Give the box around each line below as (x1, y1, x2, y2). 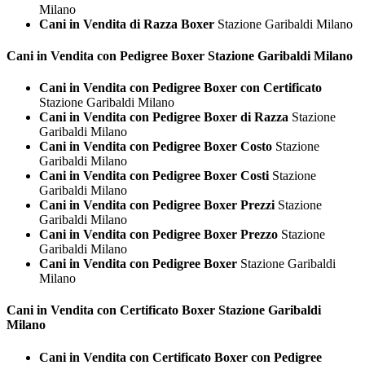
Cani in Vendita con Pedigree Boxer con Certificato (39, 81, 322, 95)
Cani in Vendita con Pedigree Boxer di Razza (39, 110, 288, 125)
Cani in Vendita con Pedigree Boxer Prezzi (39, 198, 275, 213)
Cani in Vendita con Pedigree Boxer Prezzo (39, 227, 278, 242)
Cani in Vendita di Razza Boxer (39, 16, 218, 31)
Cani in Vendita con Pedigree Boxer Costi (39, 169, 269, 183)
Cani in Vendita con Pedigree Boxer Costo (39, 139, 272, 154)
